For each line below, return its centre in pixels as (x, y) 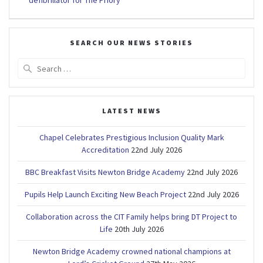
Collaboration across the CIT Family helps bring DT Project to (131, 217)
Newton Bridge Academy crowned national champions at (131, 252)
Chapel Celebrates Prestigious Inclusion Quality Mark (131, 138)
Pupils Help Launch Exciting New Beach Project (105, 195)
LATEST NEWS (131, 111)
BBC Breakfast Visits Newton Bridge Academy (105, 172)
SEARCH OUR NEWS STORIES (131, 43)
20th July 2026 (139, 229)
